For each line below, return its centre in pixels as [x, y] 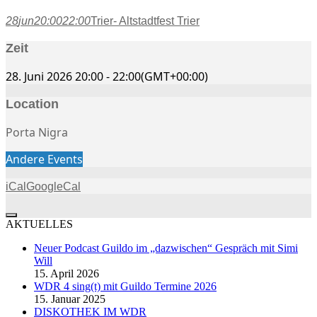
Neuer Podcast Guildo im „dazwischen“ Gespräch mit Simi [166, 248]
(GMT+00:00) [174, 77]
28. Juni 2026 [39, 77]
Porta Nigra [37, 133]
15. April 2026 [67, 274]
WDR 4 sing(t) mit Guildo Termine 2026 [125, 287]
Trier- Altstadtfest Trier [145, 21]
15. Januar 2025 [70, 299]
